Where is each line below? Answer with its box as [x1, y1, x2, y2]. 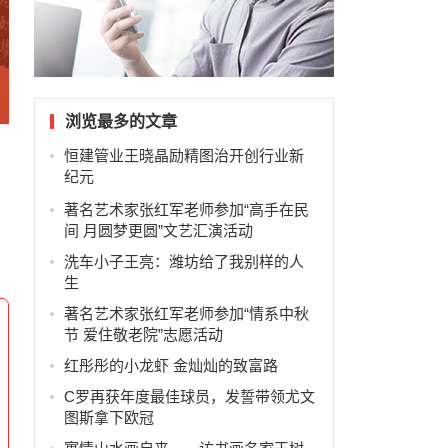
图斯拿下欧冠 [63, 408, 154, 426]
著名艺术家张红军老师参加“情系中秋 [63, 304, 309, 322]
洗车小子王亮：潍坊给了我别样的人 [63, 252, 304, 270]
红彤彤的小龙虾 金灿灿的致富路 [63, 356, 278, 374]
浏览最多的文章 [64, 112, 177, 130]
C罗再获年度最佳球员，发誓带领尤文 [63, 387, 315, 405]
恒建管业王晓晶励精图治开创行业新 [63, 146, 304, 164]
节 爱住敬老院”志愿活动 [63, 325, 223, 343]
